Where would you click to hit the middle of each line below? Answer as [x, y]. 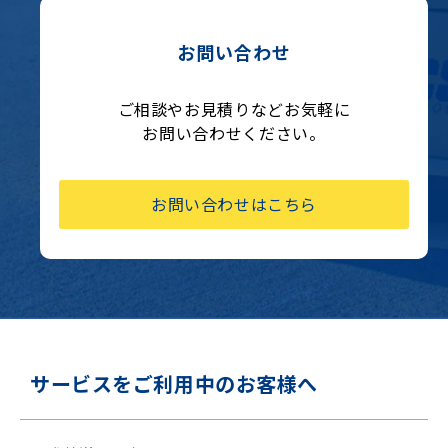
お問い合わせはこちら [234, 204]
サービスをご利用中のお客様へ [174, 383]
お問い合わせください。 [234, 132]
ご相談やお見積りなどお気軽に [234, 108]
